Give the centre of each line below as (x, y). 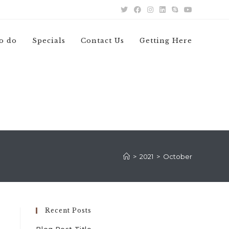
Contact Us (102, 41)
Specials (49, 41)
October (178, 156)
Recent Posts (68, 210)
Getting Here (166, 41)
